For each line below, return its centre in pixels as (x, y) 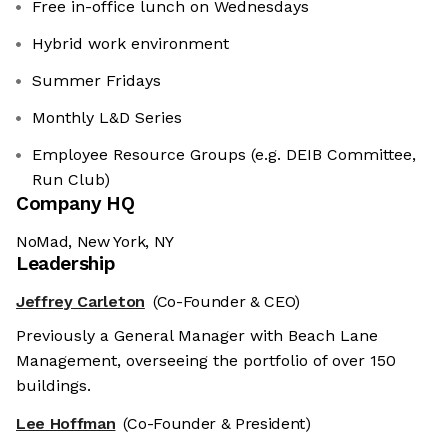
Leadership (66, 264)
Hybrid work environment (130, 44)
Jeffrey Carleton (80, 302)
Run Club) (71, 180)
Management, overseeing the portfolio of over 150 (206, 361)
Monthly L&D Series (107, 118)
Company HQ (75, 204)
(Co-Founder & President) (217, 424)
